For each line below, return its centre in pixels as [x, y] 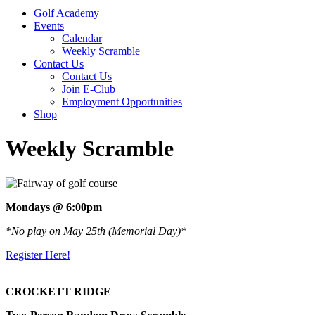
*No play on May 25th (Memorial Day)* [96, 231]
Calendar [82, 38]
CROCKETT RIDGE [58, 291]
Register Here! [38, 255]
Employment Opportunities [122, 102]
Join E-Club [89, 89]
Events [49, 26]
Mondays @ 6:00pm [54, 207]
